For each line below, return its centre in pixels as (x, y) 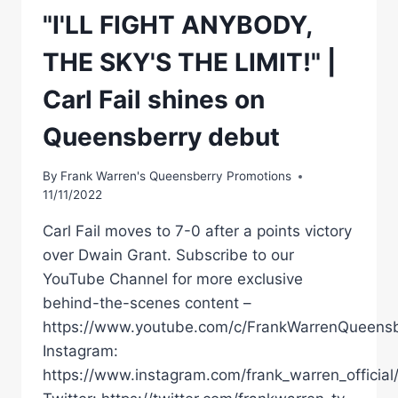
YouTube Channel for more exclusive (173, 279)
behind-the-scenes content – (147, 303)
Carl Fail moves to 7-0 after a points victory (197, 231)
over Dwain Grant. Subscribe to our (168, 255)
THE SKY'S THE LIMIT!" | (189, 62)
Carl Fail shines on (154, 99)
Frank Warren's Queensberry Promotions (176, 176)
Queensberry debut (161, 136)
